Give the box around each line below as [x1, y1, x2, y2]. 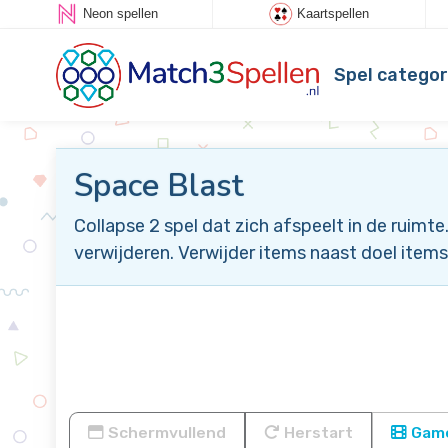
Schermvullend [104, 423, 226, 442]
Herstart [280, 423, 353, 442]
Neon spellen [82, 6, 158, 22]
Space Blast [73, 164, 244, 207]
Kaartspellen [297, 6, 370, 22]
